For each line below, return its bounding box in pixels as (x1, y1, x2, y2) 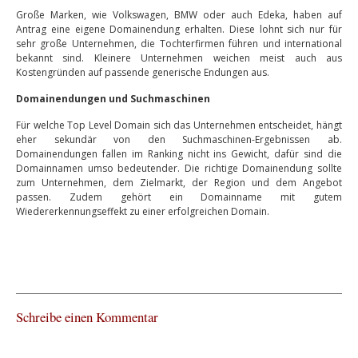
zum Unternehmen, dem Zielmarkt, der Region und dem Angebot (16, 176, 342, 189)
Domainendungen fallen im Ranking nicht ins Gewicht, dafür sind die (16, 147, 342, 161)
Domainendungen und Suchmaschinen (16, 92, 210, 105)
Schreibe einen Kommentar (16, 308, 158, 326)
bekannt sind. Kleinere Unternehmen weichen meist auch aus (16, 51, 342, 65)
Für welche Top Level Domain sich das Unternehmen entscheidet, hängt (16, 118, 342, 132)
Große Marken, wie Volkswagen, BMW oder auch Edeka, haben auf (16, 8, 342, 22)
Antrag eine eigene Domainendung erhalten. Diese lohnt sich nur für (16, 22, 342, 36)
